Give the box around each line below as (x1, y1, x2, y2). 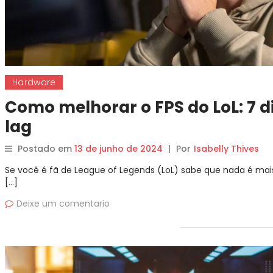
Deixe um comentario (16, 197, 110, 210)
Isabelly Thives (194, 143, 259, 155)
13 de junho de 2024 (74, 143, 163, 155)
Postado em (18, 143, 74, 155)
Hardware (12, 76, 56, 88)
